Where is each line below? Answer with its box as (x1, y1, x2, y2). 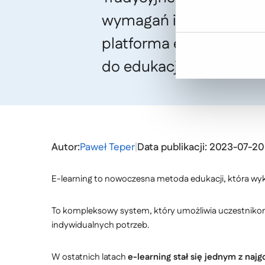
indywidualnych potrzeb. (51, 219, 150, 231)
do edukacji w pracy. (102, 56, 240, 78)
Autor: (51, 140, 80, 154)
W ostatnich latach (51, 251, 128, 263)
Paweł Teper (80, 140, 135, 154)
